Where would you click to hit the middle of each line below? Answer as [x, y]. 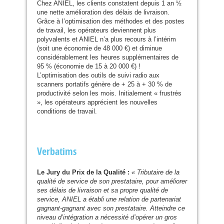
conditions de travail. [68, 111]
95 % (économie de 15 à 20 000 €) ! [89, 66]
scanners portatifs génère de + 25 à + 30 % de [104, 84]
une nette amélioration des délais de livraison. [103, 12]
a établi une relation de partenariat [131, 199]
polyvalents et [58, 39]
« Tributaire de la [155, 172]
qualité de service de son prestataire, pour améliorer [112, 181]
